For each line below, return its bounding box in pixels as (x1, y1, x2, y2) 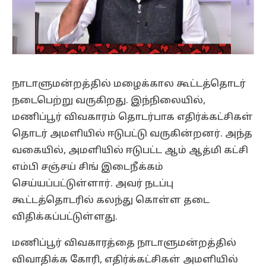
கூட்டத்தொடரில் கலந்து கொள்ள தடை (12, 195, 210, 207)
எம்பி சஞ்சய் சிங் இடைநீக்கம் (12, 161, 163, 173)
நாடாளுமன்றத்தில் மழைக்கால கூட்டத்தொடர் (12, 78, 246, 90)
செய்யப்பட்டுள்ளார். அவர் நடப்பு (12, 178, 173, 190)
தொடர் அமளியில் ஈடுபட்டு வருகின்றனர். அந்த (12, 128, 252, 140)
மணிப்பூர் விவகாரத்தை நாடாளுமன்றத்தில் (12, 237, 236, 249)
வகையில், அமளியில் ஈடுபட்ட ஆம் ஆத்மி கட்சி (12, 145, 248, 157)
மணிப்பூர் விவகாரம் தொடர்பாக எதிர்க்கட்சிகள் (12, 112, 253, 123)
